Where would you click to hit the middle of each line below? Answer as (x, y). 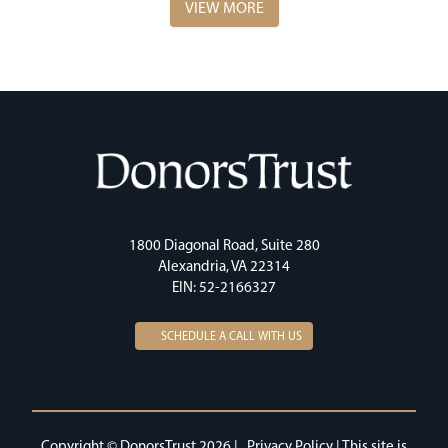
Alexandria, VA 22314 (224, 266)
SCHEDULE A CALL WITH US (231, 336)
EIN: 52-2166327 (224, 287)
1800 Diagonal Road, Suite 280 (224, 245)
